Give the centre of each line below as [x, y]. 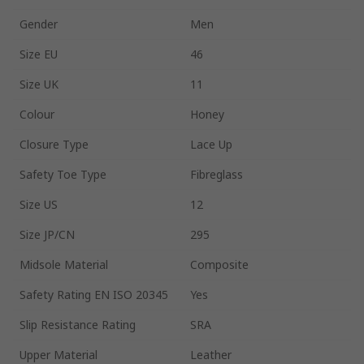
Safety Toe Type [63, 174]
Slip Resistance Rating [78, 324]
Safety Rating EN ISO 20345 [94, 294]
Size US [39, 204]
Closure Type [54, 144]
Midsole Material [64, 264]
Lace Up [211, 144]
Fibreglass [217, 174]
